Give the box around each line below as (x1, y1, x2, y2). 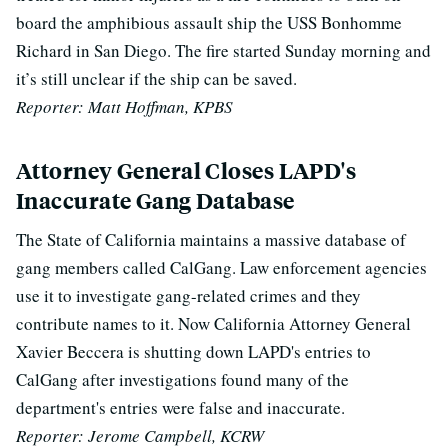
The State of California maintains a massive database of (16, 228, 406, 251)
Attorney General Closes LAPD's (16, 156, 357, 185)
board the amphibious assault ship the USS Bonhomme (16, 11, 402, 34)
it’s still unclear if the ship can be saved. (16, 67, 297, 90)
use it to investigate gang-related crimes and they (16, 284, 361, 307)
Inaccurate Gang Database (16, 186, 295, 215)
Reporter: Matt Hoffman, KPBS (16, 95, 233, 118)
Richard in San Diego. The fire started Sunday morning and (16, 39, 431, 62)
